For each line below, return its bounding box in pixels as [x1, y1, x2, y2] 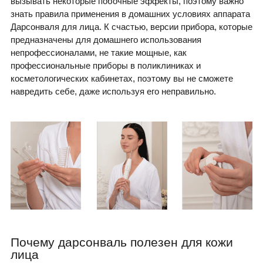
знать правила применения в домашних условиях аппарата [11, 8, 250, 19]
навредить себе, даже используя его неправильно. [11, 86, 216, 96]
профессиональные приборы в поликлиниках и [11, 60, 201, 70]
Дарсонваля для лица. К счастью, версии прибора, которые [11, 21, 252, 32]
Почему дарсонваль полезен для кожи [11, 235, 233, 249]
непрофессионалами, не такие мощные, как [11, 47, 187, 58]
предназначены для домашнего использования [11, 34, 201, 45]
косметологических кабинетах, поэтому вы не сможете [11, 73, 233, 83]
